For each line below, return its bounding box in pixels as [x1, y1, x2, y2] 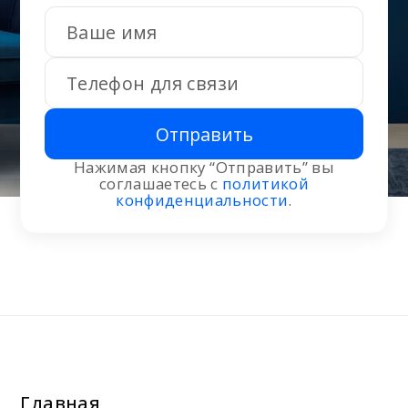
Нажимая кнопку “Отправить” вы [74, 157, 334, 178]
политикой [222, 173, 310, 195]
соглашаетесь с [98, 173, 222, 195]
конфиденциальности [116, 189, 289, 211]
